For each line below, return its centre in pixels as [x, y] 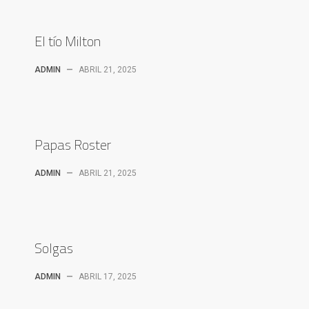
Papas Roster [73, 144]
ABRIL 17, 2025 [108, 277]
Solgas [54, 248]
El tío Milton [68, 41]
